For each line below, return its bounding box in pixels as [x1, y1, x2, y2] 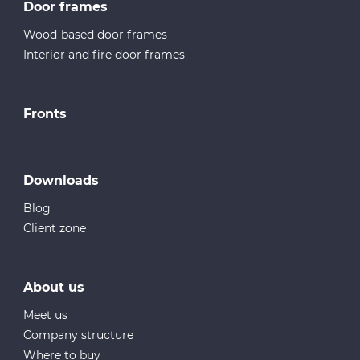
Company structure [23, 327, 134, 342]
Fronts [23, 105, 67, 121]
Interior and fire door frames [23, 47, 186, 62]
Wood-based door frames [23, 27, 168, 42]
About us [23, 279, 85, 295]
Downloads [23, 172, 100, 188]
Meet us [23, 307, 68, 322]
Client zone [23, 220, 87, 235]
